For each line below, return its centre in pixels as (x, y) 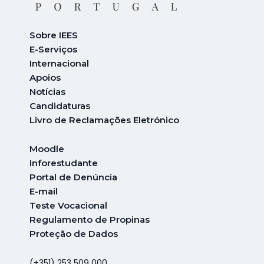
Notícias (47, 92)
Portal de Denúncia (73, 177)
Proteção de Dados (74, 234)
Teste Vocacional (68, 206)
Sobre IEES (54, 35)
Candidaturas (60, 106)
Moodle (47, 149)
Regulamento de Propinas (90, 220)
